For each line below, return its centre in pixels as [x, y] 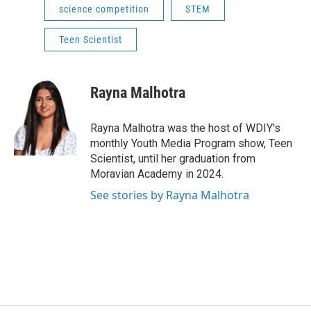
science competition [104, 9]
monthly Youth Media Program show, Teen [191, 143]
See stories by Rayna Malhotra [170, 195]
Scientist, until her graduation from [173, 159]
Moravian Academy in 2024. [157, 174]
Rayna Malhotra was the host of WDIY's [185, 128]
